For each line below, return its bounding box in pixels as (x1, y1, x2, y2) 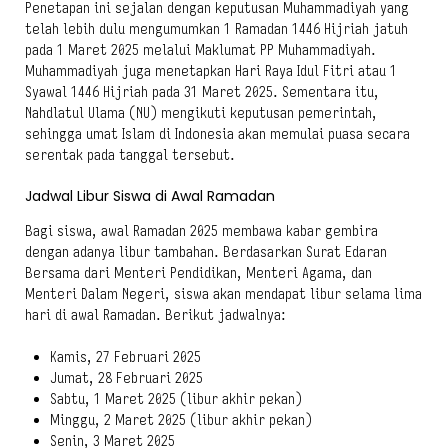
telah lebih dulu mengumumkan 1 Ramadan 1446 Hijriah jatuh (25, 20, 408, 38)
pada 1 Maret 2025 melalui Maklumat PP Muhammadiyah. (25, 41, 376, 59)
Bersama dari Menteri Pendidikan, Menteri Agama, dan (25, 264, 372, 282)
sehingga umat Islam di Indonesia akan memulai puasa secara (25, 125, 410, 143)
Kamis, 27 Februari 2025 (50, 348, 201, 366)
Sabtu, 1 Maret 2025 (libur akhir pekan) (50, 390, 302, 408)
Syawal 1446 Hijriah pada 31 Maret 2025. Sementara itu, (25, 83, 379, 101)
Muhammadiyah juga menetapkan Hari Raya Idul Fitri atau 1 (25, 62, 397, 80)
